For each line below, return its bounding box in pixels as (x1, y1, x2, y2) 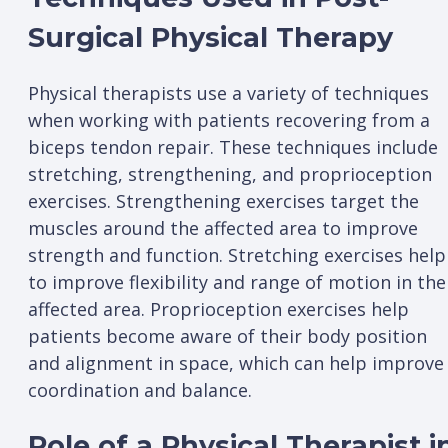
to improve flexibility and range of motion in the (28, 270, 446, 295)
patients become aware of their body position (28, 324, 427, 349)
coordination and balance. (28, 378, 252, 403)
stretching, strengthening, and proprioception (28, 162, 432, 187)
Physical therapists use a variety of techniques (28, 81, 429, 106)
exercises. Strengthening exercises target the (28, 189, 419, 214)
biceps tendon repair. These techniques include (28, 135, 438, 160)
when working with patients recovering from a (28, 108, 430, 133)
